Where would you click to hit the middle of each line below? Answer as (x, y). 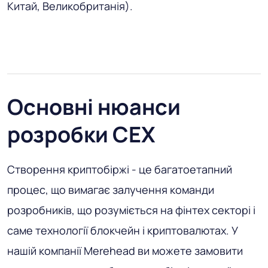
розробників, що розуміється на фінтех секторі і (131, 210)
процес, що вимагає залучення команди (111, 190)
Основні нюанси (94, 107)
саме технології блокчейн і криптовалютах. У (123, 231)
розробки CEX (81, 135)
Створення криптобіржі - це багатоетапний (120, 170)
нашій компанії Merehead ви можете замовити (125, 251)
